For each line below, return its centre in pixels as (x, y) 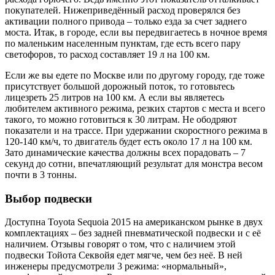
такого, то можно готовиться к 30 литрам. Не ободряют (121, 119)
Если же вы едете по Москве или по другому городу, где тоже (135, 75)
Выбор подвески (48, 198)
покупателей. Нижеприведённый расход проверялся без (122, 10)
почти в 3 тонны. (41, 174)
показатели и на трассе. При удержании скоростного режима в (136, 130)
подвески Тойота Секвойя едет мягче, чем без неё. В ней (124, 255)
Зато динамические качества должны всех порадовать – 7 (125, 152)
